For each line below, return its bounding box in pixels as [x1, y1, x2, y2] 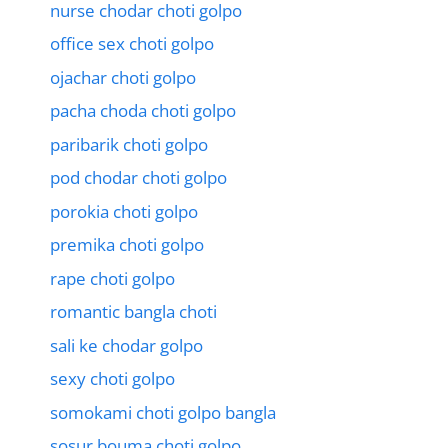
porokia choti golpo [50, 199, 198, 223]
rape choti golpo [50, 266, 175, 290]
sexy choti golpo [50, 367, 175, 391]
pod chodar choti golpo [50, 166, 227, 190]
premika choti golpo [50, 233, 204, 257]
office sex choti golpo [50, 32, 214, 56]
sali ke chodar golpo [50, 333, 203, 357]
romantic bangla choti [50, 300, 217, 324]
